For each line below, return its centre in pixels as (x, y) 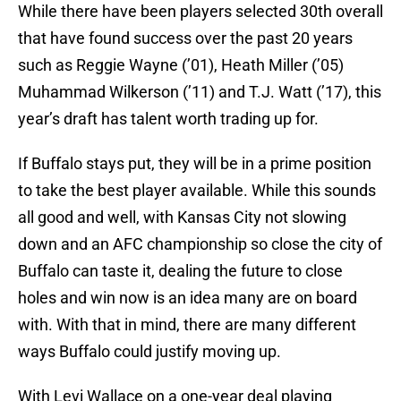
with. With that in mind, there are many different (187, 325)
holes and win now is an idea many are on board (188, 298)
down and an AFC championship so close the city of (200, 244)
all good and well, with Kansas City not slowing (182, 218)
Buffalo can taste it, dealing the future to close (180, 271)
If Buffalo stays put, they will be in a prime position (195, 164)
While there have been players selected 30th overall (200, 12)
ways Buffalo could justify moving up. (149, 352)
